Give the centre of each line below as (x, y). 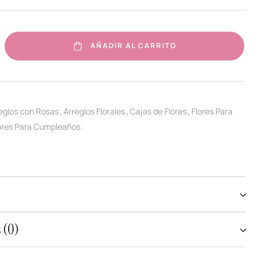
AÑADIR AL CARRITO (134, 46)
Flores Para (212, 112)
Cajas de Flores (158, 112)
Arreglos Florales (94, 112)
